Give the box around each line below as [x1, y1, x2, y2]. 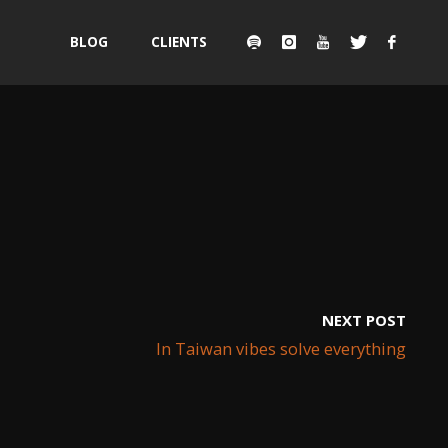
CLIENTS [150, 33, 207, 51]
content [71, 119, 125, 139]
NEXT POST [322, 309, 406, 330]
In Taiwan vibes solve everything [156, 336, 406, 360]
